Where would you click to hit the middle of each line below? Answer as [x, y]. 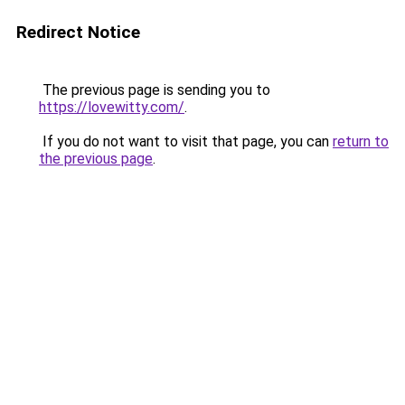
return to [361, 141]
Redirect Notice [78, 32]
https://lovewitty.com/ [112, 107]
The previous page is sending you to [155, 90]
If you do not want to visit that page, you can [186, 141]
